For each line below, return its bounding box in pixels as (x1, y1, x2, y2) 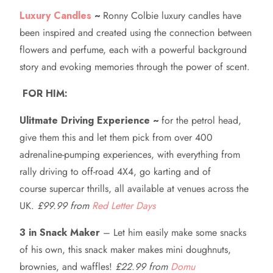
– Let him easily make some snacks (100, 225, 246, 239)
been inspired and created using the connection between (19, 25, 252, 40)
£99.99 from (37, 198, 92, 213)
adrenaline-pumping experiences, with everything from (19, 147, 240, 161)
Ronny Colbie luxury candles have (100, 8, 241, 23)
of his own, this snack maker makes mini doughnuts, (19, 242, 231, 257)
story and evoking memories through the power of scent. (19, 59, 250, 74)
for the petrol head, (161, 113, 241, 127)
